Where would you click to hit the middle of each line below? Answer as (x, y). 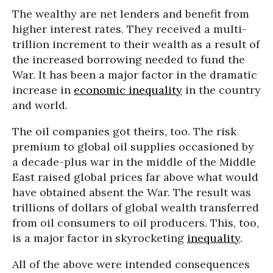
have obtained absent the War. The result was (132, 192)
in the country (222, 90)
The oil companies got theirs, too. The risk (124, 131)
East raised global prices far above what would (135, 177)
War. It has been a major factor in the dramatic (135, 75)
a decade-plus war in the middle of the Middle (134, 162)
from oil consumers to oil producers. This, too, (136, 223)
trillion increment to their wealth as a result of (136, 44)
